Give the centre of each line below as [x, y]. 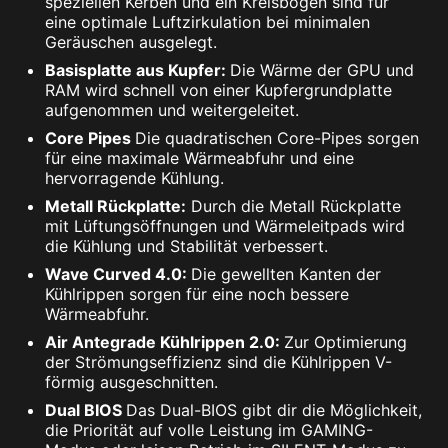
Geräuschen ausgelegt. [131, 41]
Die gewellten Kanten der [286, 273]
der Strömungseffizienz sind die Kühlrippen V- [218, 361]
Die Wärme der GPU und [322, 69]
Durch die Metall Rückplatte [296, 205]
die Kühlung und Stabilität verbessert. [186, 245]
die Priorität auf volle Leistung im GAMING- [209, 429]
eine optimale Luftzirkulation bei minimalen [207, 21]
